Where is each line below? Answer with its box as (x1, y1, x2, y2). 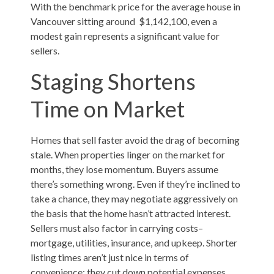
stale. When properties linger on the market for (30, 149, 225, 161)
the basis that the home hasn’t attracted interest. (30, 207, 231, 220)
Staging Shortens (30, 68, 196, 95)
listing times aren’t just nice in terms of (30, 251, 189, 264)
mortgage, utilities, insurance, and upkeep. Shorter (30, 237, 237, 249)
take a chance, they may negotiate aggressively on (30, 193, 238, 205)
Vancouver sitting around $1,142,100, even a (30, 15, 217, 28)
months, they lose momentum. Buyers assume (30, 163, 218, 176)
